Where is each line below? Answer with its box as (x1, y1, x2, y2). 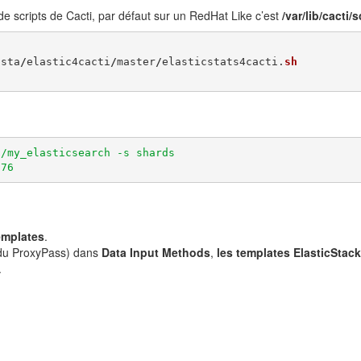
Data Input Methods (102, 244, 210, 260)
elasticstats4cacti (161, 55, 278, 68)
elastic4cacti (26, 55, 110, 68)
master (116, 55, 156, 68)
